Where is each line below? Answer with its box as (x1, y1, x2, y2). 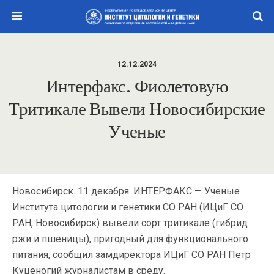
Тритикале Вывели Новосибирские (9, 98, 265, 119)
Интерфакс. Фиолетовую (46, 76, 228, 97)
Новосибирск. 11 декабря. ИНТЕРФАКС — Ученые (12, 185, 240, 197)
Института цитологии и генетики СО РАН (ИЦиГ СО (12, 201, 243, 213)
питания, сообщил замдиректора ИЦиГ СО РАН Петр (12, 249, 251, 261)
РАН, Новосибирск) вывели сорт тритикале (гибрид (12, 217, 248, 229)
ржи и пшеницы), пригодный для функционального (12, 233, 248, 245)
